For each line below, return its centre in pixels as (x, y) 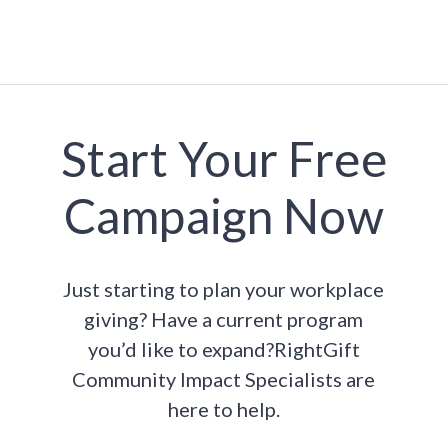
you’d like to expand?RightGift (223, 348)
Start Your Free (224, 158)
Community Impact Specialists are (224, 378)
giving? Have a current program (224, 318)
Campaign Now (224, 215)
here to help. (223, 408)
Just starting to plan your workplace (224, 288)
